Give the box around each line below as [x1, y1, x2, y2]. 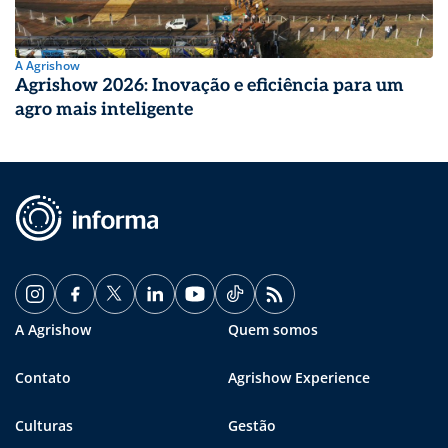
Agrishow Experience [228, 368, 370, 388]
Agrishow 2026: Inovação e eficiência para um [15, 75, 404, 97]
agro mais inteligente [15, 99, 193, 121]
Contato [15, 368, 71, 388]
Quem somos [228, 320, 318, 340]
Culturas [15, 416, 73, 436]
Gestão [228, 416, 276, 436]
